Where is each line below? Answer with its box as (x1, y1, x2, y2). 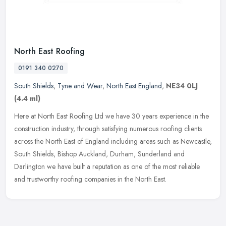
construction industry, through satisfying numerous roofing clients (14, 124, 202, 134)
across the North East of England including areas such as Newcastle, (14, 136, 212, 147)
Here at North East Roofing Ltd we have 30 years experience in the (14, 111, 209, 122)
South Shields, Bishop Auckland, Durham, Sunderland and (14, 149, 185, 159)
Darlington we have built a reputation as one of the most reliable (14, 161, 200, 172)
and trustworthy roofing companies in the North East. (14, 174, 166, 185)
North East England (106, 81, 162, 91)
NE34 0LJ (166, 81, 198, 91)
